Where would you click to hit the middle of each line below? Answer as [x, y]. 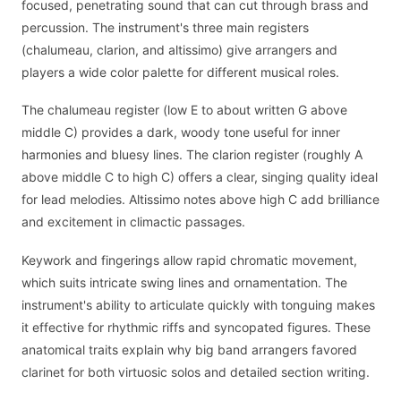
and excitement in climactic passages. [133, 222]
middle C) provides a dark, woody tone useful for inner [181, 132]
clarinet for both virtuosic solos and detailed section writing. [196, 371]
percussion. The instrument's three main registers [165, 27]
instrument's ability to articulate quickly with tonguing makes [198, 304]
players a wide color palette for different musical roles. [180, 72]
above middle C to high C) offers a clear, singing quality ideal [200, 177]
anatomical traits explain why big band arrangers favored [189, 349]
